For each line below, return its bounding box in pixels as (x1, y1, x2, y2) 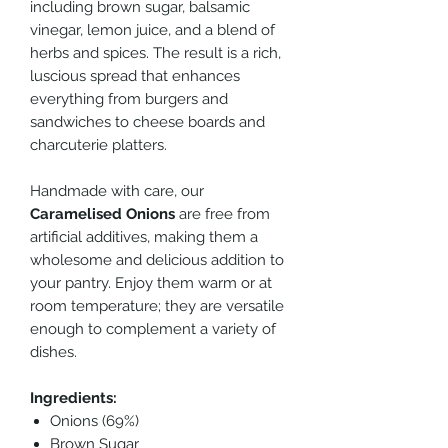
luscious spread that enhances (30, 66, 240, 85)
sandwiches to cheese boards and (30, 112, 265, 131)
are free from (175, 204, 270, 223)
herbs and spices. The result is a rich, (30, 43, 281, 62)
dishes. (30, 342, 77, 361)
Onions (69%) (50, 411, 139, 430)
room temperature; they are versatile (30, 296, 284, 315)
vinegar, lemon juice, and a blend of (30, 20, 275, 39)
